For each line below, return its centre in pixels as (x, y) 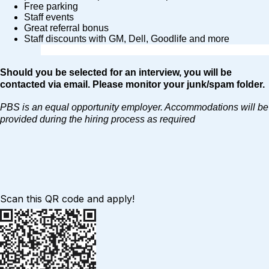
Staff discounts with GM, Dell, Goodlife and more (127, 38)
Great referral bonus (66, 28)
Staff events (49, 17)
